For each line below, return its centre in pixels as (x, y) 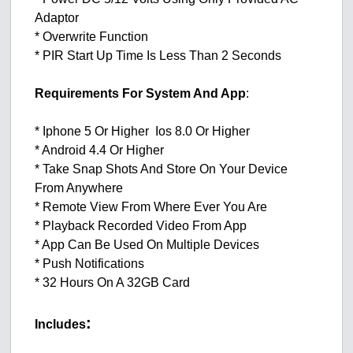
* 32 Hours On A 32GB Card (113, 283)
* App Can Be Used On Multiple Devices (147, 245)
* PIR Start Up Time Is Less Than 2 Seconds (158, 56)
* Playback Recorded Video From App (141, 226)
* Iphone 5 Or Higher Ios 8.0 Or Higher (143, 132)
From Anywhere (79, 188)
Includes (61, 325)
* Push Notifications (90, 264)
